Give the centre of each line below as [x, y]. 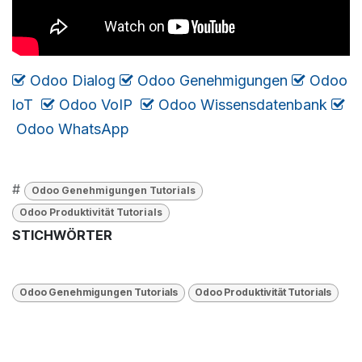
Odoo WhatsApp [73, 129]
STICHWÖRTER [62, 236]
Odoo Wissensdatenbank [243, 105]
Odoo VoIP [96, 105]
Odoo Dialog [73, 81]
